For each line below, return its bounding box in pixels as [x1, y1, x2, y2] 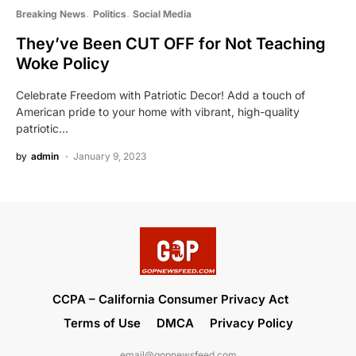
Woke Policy [16, 53, 110, 73]
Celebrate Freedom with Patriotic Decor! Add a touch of [16, 87, 305, 102]
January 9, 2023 [73, 149, 146, 162]
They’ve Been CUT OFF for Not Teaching [16, 33, 326, 53]
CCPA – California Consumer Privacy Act [52, 292, 288, 307]
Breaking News [16, 7, 86, 20]
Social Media [133, 7, 192, 20]
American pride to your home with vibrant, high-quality [16, 104, 300, 118]
